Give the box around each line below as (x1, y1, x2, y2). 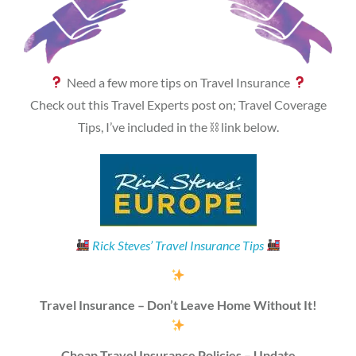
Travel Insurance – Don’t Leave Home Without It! (39, 296, 317, 312)
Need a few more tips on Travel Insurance (64, 74, 292, 90)
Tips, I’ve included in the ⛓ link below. (77, 118, 279, 134)
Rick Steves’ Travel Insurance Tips (92, 237, 266, 253)
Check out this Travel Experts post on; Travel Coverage (29, 96, 327, 112)
